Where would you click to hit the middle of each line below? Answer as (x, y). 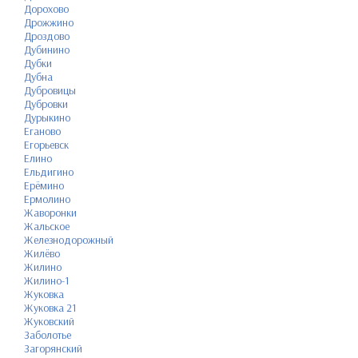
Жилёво (42, 253)
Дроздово (47, 36)
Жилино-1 (47, 280)
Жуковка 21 (50, 307)
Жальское (47, 226)
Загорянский (53, 348)
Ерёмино (44, 185)
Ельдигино (49, 171)
